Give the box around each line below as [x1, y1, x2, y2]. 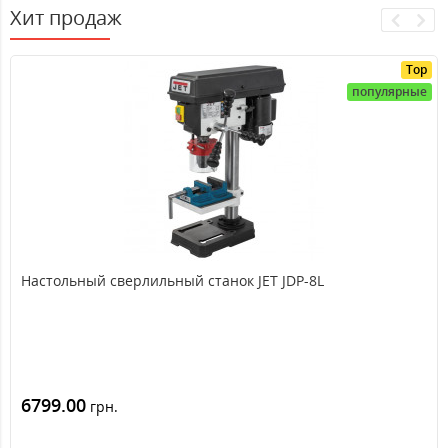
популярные [352, 82, 427, 100]
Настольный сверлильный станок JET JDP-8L [21, 270, 324, 290]
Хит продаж [10, 3, 122, 31]
